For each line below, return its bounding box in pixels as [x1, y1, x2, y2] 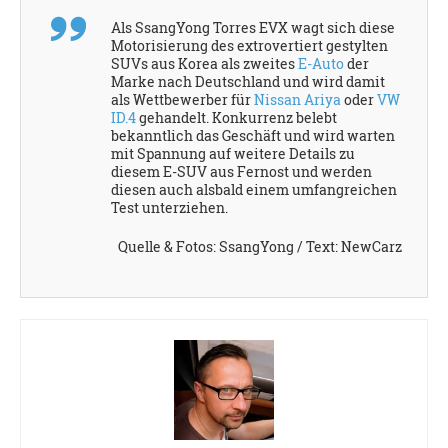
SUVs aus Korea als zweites [111, 54, 298, 74]
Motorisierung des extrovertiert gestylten [111, 36, 388, 56]
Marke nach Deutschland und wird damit [111, 72, 385, 92]
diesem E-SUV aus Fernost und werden [111, 162, 372, 182]
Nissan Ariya [254, 90, 341, 110]
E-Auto [298, 54, 344, 74]
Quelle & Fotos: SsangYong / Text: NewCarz [118, 237, 402, 257]
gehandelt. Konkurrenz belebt [136, 108, 337, 128]
